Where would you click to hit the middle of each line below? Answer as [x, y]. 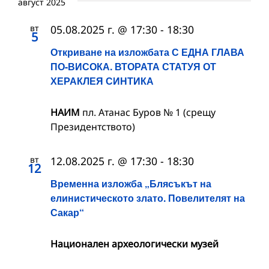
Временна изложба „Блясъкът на [131, 184]
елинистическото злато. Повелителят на [148, 198]
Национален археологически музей [134, 244]
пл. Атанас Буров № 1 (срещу [149, 112]
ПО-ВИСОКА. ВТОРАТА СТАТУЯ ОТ [133, 66]
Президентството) [93, 126]
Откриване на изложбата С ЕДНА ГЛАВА [147, 52]
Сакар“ [67, 213]
